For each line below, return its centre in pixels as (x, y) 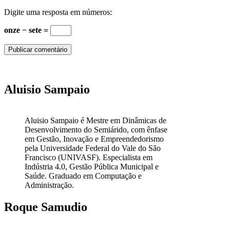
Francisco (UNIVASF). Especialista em (89, 157)
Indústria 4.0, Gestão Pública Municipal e (92, 166)
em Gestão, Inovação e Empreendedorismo (94, 139)
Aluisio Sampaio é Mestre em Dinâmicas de (95, 120)
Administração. (49, 185)
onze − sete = (27, 30)
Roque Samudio (46, 207)
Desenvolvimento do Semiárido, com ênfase (96, 129)
